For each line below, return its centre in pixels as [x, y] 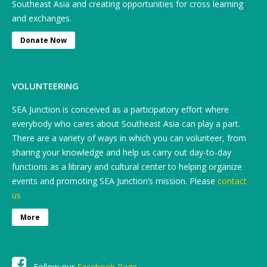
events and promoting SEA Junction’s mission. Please [115, 181]
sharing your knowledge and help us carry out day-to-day [122, 152]
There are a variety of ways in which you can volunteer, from [129, 138]
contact [232, 181]
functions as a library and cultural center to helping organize [127, 167]
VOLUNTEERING [45, 86]
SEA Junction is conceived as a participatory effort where [120, 109]
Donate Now [44, 40]
